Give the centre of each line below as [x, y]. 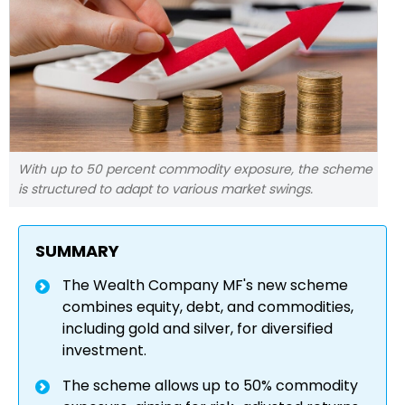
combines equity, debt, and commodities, [208, 307]
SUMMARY [77, 251]
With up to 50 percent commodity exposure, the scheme [195, 170]
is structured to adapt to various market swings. [165, 189]
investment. [104, 351]
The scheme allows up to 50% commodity [210, 386]
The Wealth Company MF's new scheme [205, 286]
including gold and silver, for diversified [198, 329]
